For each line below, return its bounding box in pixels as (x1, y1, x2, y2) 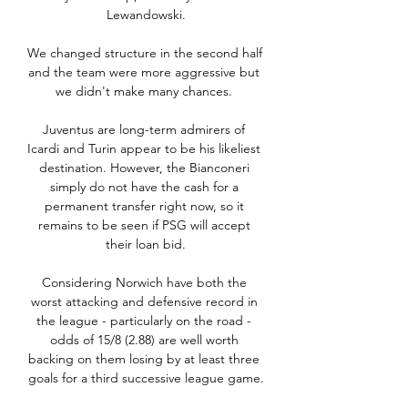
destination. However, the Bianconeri (38, 159, 250, 177)
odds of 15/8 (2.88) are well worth (49, 331, 239, 349)
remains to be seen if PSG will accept (37, 217, 250, 234)
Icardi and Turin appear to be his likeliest (27, 140, 260, 158)
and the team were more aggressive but (28, 64, 260, 81)
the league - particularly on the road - (36, 312, 251, 330)
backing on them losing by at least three (28, 351, 260, 368)
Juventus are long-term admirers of (43, 121, 245, 138)
